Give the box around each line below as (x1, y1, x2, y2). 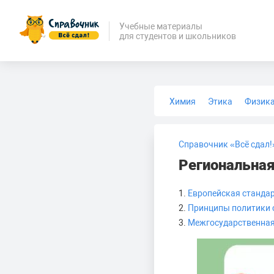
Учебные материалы (119, 21, 202, 31)
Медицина (220, 116, 261, 126)
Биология (169, 116, 208, 126)
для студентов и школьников (119, 31, 236, 41)
